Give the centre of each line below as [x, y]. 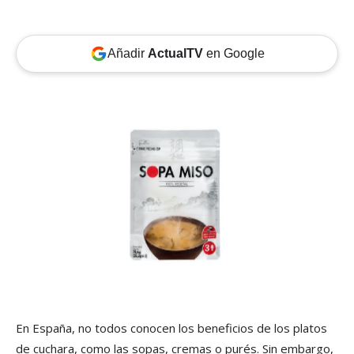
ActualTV [175, 54]
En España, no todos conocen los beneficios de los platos [171, 328]
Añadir [127, 54]
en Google [233, 54]
